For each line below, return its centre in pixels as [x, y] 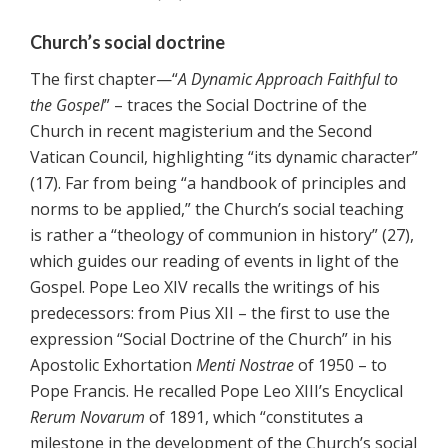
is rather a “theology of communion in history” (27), [222, 235]
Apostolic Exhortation [113, 365]
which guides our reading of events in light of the [214, 261]
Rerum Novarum [87, 417]
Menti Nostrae [245, 365]
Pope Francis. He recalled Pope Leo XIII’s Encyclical [216, 391]
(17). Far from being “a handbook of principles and [218, 183]
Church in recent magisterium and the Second [201, 131]
